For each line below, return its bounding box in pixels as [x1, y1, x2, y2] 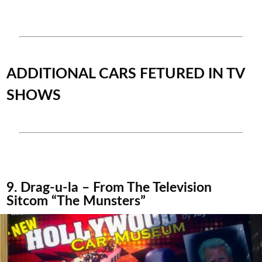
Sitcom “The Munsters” [6, 194, 146, 208]
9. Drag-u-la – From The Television [6, 180, 212, 194]
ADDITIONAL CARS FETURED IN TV [6, 66, 245, 81]
